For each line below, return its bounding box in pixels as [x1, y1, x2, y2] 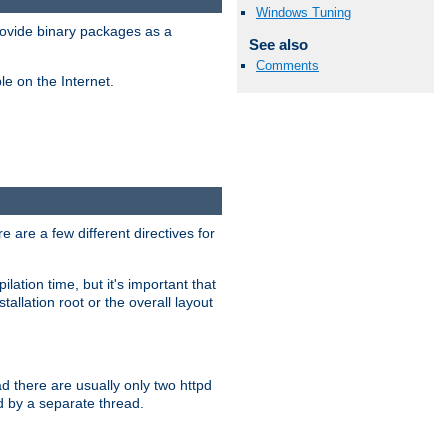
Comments [256, 57, 319, 73]
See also [248, 35, 308, 53]
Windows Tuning [256, 4, 351, 20]
